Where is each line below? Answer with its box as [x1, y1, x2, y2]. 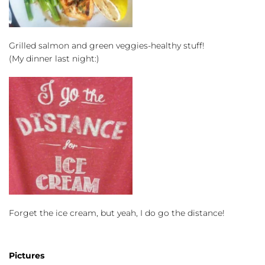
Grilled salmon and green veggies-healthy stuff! [9, 40, 205, 51]
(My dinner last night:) [9, 53, 99, 64]
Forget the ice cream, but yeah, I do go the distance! [9, 207, 225, 218]
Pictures [9, 250, 44, 261]
